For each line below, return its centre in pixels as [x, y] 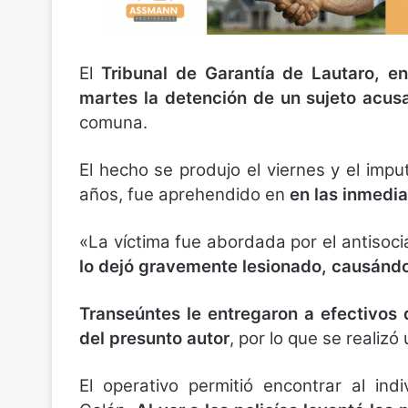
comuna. [113, 122]
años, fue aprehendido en [184, 194]
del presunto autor [154, 338]
